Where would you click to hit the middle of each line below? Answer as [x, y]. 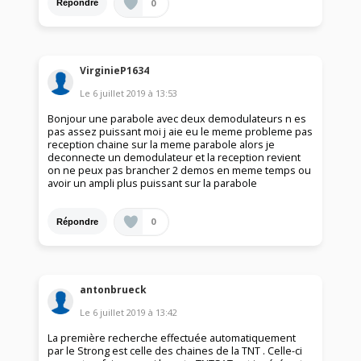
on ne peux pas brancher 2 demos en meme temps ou [180, 171]
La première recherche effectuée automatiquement [172, 338]
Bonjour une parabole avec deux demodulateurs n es [177, 119]
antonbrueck [114, 289]
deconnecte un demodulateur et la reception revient [174, 158]
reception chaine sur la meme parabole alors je [162, 145]
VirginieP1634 [115, 71]
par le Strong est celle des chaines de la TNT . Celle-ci [175, 351]
